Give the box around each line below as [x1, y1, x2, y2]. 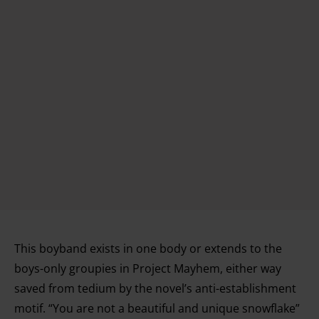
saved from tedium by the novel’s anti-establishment [14, 280, 296, 296]
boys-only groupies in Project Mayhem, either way [14, 260, 281, 276]
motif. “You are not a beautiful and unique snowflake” [14, 300, 300, 316]
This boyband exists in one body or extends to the [14, 240, 282, 256]
